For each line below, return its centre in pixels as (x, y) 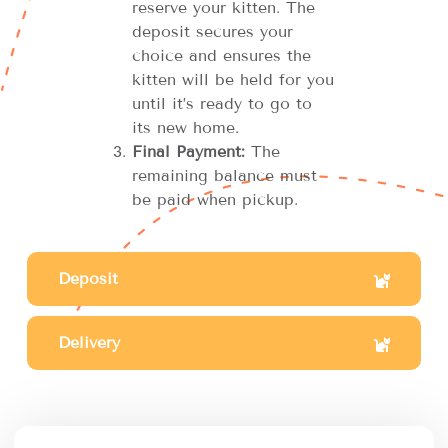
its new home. (185, 128)
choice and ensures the (221, 56)
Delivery (88, 343)
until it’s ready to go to (221, 104)
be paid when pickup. (214, 200)
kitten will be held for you (232, 80)
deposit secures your (212, 32)
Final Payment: (188, 152)
